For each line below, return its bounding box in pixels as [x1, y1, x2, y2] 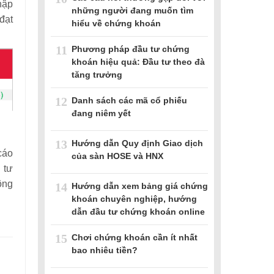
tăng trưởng [72, 69, 122, 80]
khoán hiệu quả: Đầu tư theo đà [72, 56, 205, 67]
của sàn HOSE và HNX [72, 150, 163, 161]
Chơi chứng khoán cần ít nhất [72, 232, 198, 242]
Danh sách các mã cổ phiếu [72, 95, 187, 105]
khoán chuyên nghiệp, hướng [72, 193, 197, 204]
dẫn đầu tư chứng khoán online [72, 206, 205, 217]
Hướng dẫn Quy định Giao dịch [72, 138, 203, 148]
